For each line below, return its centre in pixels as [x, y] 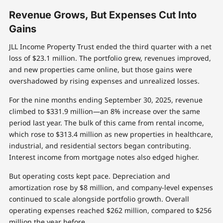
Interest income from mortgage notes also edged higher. [104, 157]
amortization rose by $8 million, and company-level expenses [111, 188]
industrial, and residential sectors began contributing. [100, 146]
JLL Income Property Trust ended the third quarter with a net [110, 47]
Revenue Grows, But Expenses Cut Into [103, 15]
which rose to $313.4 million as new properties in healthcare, [111, 134]
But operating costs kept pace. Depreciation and [89, 176]
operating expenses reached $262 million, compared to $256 [110, 211]
